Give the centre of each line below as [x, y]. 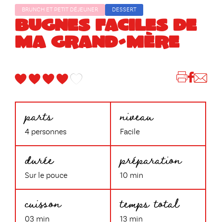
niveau [137, 115]
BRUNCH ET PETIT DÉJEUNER [60, 10]
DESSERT [124, 10]
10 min [132, 176]
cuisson [43, 203]
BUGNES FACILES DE [106, 24]
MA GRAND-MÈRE [97, 41]
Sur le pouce [46, 176]
